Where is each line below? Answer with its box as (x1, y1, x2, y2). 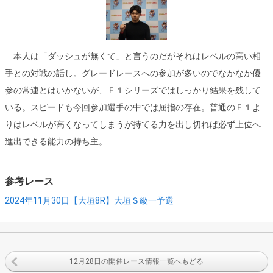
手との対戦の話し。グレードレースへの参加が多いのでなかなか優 (5, 68, 261, 79)
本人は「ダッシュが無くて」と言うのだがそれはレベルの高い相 (5, 51, 261, 62)
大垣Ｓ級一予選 (114, 196, 174, 206)
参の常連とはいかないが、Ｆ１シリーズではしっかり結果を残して (5, 85, 261, 96)
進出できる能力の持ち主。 (5, 136, 107, 147)
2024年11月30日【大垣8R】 (5, 196, 114, 206)
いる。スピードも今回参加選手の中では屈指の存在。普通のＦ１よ (5, 102, 261, 113)
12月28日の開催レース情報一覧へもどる (69, 257, 204, 266)
